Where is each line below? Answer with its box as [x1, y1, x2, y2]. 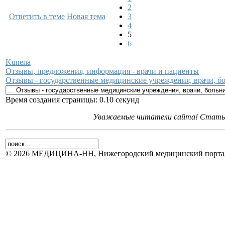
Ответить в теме [9, 12, 65, 21]
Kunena [6, 57, 31, 66]
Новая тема [67, 12, 105, 21]
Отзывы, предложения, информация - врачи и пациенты [6, 66, 199, 75]
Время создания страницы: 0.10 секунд [6, 95, 139, 104]
